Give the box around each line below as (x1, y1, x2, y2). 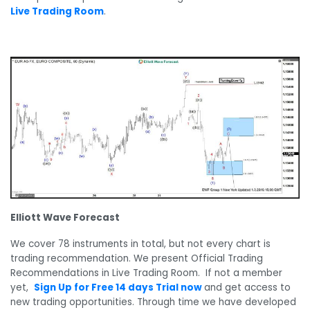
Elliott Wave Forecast (10, 211, 120, 225)
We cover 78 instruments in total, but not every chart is (10, 237, 271, 250)
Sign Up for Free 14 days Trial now (34, 280, 202, 294)
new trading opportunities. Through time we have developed (10, 295, 296, 309)
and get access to (204, 280, 291, 294)
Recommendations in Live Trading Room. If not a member (10, 266, 282, 280)
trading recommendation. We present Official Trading (10, 251, 263, 265)
